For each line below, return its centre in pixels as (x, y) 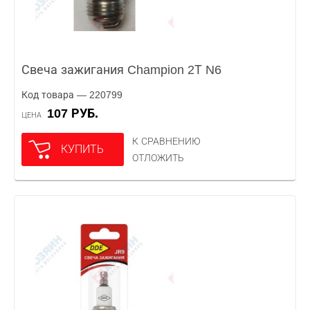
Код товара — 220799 (72, 95)
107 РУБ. (76, 113)
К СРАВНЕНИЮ (166, 141)
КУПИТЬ (82, 149)
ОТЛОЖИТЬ (158, 158)
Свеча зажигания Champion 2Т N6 (121, 70)
